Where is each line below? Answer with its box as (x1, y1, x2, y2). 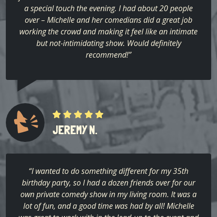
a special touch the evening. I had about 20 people (24, 2, 193, 14)
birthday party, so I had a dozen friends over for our (22, 177, 195, 188)
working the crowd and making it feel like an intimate (19, 26, 198, 37)
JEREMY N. (52, 123, 97, 137)
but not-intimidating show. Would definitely (36, 37, 181, 48)
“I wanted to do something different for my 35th (29, 165, 188, 176)
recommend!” (86, 49, 131, 60)
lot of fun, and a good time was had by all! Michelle (23, 200, 194, 211)
